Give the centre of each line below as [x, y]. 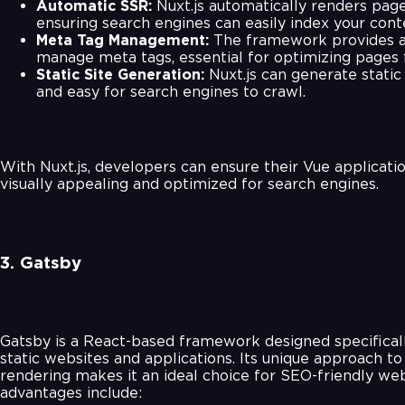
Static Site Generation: [120, 74]
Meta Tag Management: [122, 40]
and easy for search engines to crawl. [171, 91]
